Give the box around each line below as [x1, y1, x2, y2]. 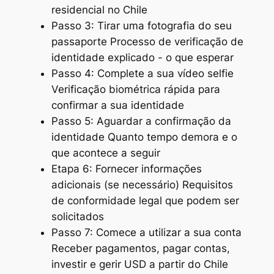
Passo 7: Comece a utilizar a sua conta [51, 226, 242, 239]
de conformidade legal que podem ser [51, 194, 239, 207]
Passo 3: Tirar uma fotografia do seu [51, 20, 232, 32]
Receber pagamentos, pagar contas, [51, 242, 230, 255]
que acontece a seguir [51, 147, 160, 160]
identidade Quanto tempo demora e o [51, 131, 237, 144]
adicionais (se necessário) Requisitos [51, 179, 233, 191]
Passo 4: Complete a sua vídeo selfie [51, 67, 234, 80]
